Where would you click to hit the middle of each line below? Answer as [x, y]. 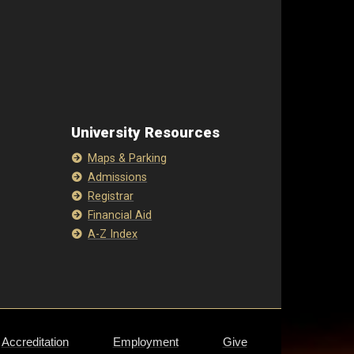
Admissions [118, 177]
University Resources [145, 133]
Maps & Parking [128, 158]
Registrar [111, 196]
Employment [145, 342]
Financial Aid [120, 215]
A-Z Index [113, 234]
